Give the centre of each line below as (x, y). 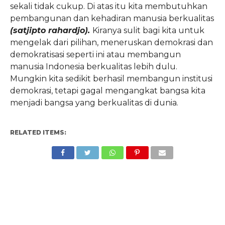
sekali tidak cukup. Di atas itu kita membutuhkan (108, 6)
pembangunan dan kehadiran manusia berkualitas (112, 18)
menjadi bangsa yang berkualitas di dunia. (94, 103)
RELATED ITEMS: (38, 132)
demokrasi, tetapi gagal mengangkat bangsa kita (107, 91)
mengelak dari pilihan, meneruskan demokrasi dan (111, 42)
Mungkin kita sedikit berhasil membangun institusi (111, 79)
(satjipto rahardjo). (51, 30)
